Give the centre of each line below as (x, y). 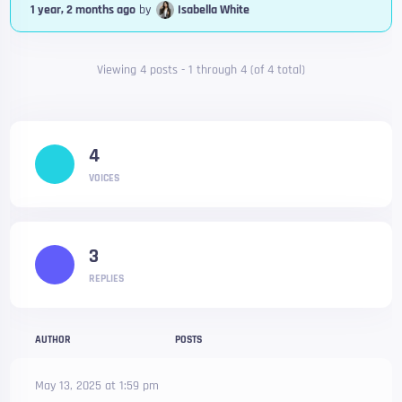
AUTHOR (53, 340)
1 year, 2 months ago (83, 10)
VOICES (105, 178)
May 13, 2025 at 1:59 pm (97, 386)
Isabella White (214, 10)
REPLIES (107, 279)
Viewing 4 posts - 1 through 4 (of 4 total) (201, 70)
